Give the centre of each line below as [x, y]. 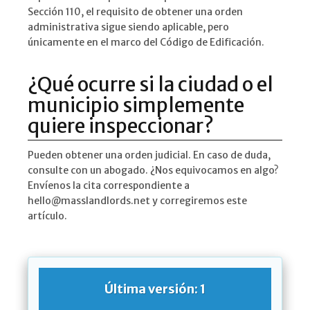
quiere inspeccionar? [121, 126]
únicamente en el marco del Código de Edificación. [146, 43]
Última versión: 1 [155, 289]
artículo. [47, 216]
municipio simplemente [136, 106]
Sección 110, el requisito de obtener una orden [135, 12]
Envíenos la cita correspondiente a [109, 186]
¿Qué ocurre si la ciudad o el [151, 85]
